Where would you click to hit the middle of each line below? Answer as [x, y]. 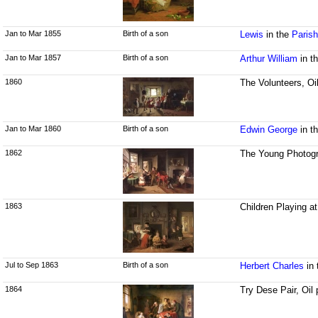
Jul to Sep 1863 [32, 265]
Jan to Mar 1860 [33, 129]
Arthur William [269, 59]
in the [278, 35]
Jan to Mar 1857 [33, 58]
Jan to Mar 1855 [33, 34]
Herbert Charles [272, 266]
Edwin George [269, 130]
